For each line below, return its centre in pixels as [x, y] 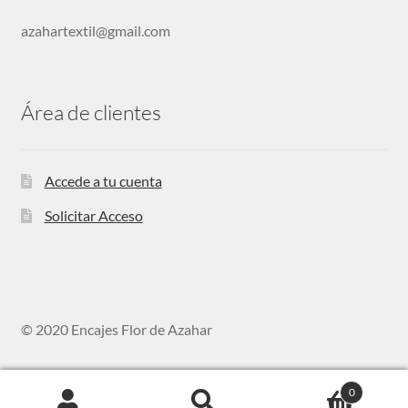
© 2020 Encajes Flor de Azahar [116, 329]
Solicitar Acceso [93, 215]
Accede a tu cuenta [103, 180]
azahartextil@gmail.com [95, 31]
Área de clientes [91, 112]
